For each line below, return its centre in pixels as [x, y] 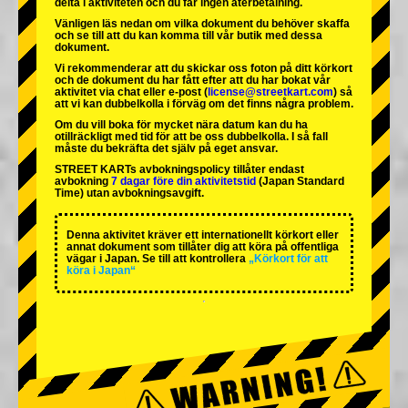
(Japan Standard [300, 182]
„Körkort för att [288, 259]
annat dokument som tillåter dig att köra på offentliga [203, 247]
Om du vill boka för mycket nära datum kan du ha [181, 125]
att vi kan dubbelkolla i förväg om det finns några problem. [204, 104]
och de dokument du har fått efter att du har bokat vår [193, 81]
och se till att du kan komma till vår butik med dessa [189, 36]
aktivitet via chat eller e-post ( [131, 92]
